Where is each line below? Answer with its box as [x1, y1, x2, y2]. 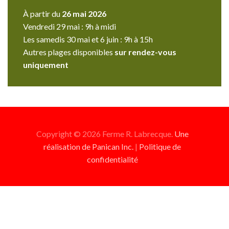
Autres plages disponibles [23, 47, 114, 57]
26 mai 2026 [62, 8, 106, 18]
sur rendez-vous [114, 47, 176, 57]
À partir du [23, 8, 62, 18]
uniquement [23, 59, 68, 70]
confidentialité [86, 154, 138, 164]
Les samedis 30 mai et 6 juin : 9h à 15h [23, 34, 153, 44]
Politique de [139, 141, 181, 151]
